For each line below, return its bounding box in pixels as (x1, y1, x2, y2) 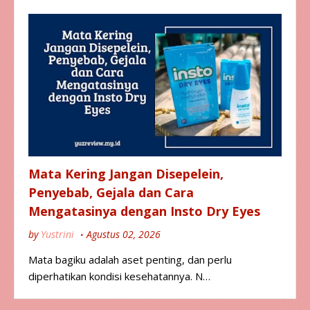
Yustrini (41, 228, 74, 241)
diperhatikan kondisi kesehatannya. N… (28, 269, 210, 284)
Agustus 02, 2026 (86, 228, 161, 241)
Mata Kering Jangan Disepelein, (28, 165, 224, 183)
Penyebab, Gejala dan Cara (28, 184, 194, 201)
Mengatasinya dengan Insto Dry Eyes (28, 203, 260, 220)
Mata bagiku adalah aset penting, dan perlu (28, 253, 232, 267)
